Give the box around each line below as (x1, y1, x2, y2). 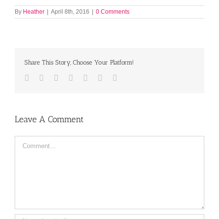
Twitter (44, 73, 66, 82)
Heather (23, 8, 44, 15)
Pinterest (102, 73, 129, 82)
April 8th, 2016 (51, 8, 89, 15)
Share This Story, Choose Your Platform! (24, 59, 134, 66)
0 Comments (96, 8, 130, 15)
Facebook (29, 73, 59, 82)
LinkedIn (58, 73, 87, 82)
